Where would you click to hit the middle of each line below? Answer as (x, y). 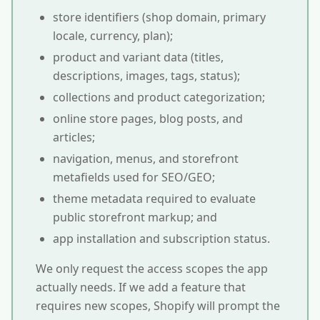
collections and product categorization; (159, 97)
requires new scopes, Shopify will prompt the (158, 306)
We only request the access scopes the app (152, 269)
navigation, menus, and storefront (146, 159)
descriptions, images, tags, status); (146, 76)
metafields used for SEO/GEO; (134, 177)
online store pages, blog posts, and (148, 119)
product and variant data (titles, (138, 57)
